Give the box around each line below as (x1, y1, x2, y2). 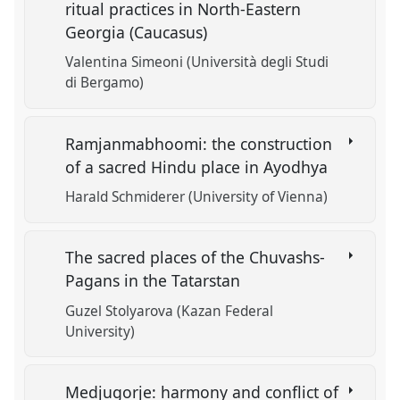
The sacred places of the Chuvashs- (65, 246, 326, 269)
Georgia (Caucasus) (65, 21, 212, 43)
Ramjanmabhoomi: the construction (65, 132, 333, 154)
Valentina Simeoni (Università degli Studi (65, 52, 329, 71)
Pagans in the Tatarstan (65, 270, 246, 292)
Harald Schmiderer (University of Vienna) (65, 187, 329, 206)
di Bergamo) (65, 72, 145, 92)
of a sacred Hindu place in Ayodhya (65, 155, 333, 178)
